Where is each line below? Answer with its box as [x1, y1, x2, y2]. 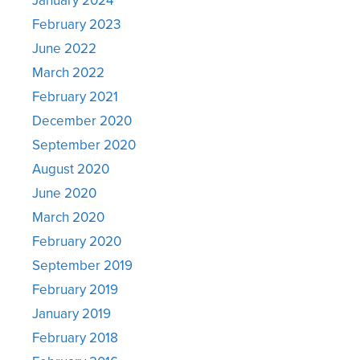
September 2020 [32, 134, 136, 154]
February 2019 [32, 279, 118, 299]
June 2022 [32, 38, 96, 58]
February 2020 [32, 231, 121, 251]
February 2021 [32, 86, 118, 106]
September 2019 [32, 255, 133, 275]
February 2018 [32, 327, 118, 347]
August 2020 [32, 158, 109, 178]
